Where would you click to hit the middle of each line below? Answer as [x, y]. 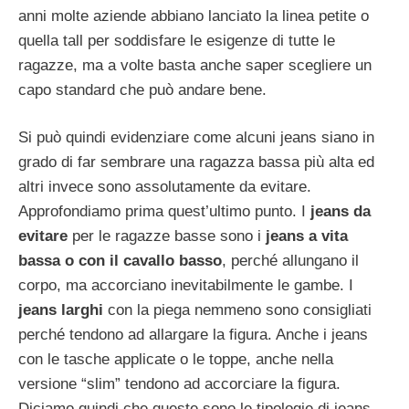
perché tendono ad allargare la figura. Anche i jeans [193, 335]
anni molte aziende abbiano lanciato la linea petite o [194, 16]
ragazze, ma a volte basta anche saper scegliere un [195, 65]
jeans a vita [307, 236]
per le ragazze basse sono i [167, 236]
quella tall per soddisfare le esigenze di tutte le [177, 40]
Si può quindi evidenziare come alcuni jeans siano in [196, 138]
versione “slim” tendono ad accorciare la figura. [179, 384]
